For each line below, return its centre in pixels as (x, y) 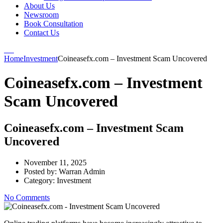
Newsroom (41, 15)
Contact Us (42, 33)
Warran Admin (82, 171)
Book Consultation (54, 24)
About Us (39, 6)
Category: (40, 180)
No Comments (27, 197)
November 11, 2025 (55, 162)
